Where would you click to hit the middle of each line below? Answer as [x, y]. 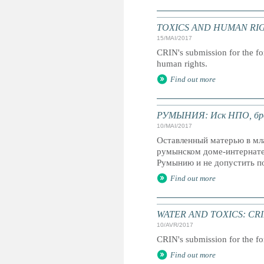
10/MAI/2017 [174, 126]
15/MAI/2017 [174, 38]
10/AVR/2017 [175, 225]
